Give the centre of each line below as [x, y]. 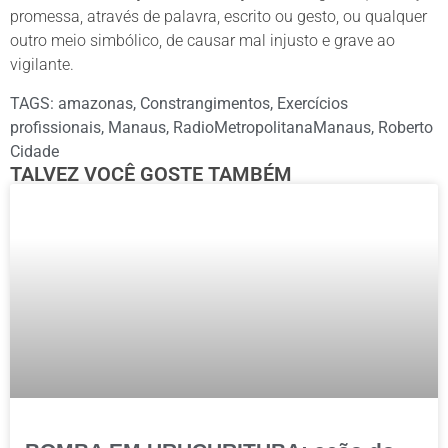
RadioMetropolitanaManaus [272, 127]
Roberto [405, 127]
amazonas [95, 103]
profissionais [55, 127]
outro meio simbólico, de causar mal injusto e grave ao [202, 41]
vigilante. [42, 65]
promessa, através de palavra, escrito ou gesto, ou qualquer [218, 17]
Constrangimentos [205, 103]
